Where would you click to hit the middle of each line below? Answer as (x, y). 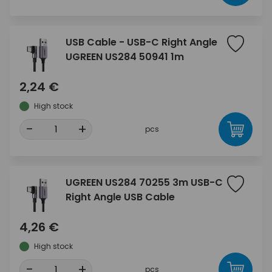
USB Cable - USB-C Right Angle (141, 42)
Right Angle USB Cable (120, 197)
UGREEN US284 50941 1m (125, 57)
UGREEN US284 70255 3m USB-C (144, 182)
